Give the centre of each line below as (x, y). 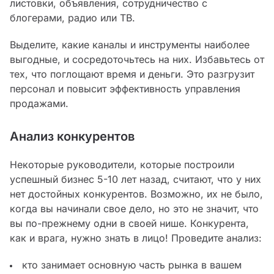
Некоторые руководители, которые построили (122, 165)
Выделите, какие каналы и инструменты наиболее (130, 45)
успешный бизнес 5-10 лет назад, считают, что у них (135, 180)
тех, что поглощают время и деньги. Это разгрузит (132, 74)
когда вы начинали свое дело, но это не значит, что (134, 209)
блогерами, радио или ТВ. (72, 18)
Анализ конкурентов (72, 137)
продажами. (39, 104)
